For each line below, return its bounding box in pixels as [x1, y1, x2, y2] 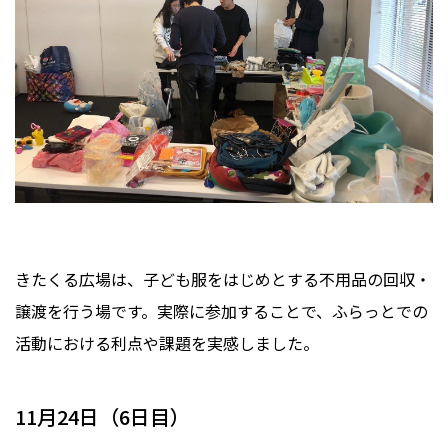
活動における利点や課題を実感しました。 [15, 330, 319, 355]
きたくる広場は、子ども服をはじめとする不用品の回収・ [15, 266, 431, 291]
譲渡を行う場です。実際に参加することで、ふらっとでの [15, 298, 428, 323]
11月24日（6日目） [15, 401, 190, 431]
